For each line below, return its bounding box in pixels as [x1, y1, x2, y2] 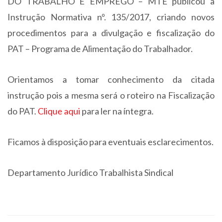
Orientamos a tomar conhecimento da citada [7, 74, 215, 85]
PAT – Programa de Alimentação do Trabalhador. [7, 43, 193, 54]
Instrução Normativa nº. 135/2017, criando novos [7, 11, 215, 22]
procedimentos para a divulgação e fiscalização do [7, 27, 215, 38]
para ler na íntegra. [82, 106, 154, 116]
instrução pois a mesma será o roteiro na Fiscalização [7, 90, 215, 101]
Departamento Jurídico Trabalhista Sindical [7, 167, 173, 178]
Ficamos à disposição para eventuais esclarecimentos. [7, 136, 214, 147]
